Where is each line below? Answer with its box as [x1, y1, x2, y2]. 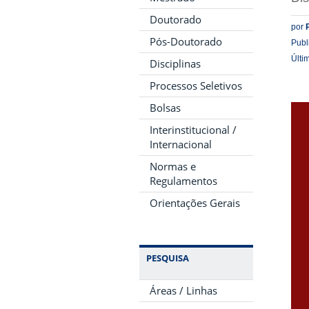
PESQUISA [146, 251, 189, 264]
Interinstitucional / [150, 122, 237, 137]
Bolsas [150, 100, 181, 114]
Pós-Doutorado [150, 34, 222, 48]
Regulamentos [150, 173, 217, 188]
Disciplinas [150, 56, 201, 70]
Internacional [150, 137, 212, 151]
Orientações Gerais [150, 195, 240, 210]
